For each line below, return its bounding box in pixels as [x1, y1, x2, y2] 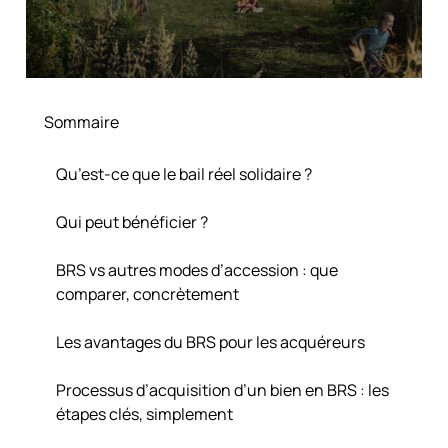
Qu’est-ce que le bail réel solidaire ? [55, 162, 312, 185]
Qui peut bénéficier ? [55, 210, 208, 233]
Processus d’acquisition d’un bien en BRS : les [55, 378, 389, 401]
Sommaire [43, 110, 119, 133]
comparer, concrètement [55, 282, 239, 305]
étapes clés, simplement [55, 402, 233, 425]
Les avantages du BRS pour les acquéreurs [55, 330, 365, 353]
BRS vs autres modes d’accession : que [55, 258, 338, 281]
